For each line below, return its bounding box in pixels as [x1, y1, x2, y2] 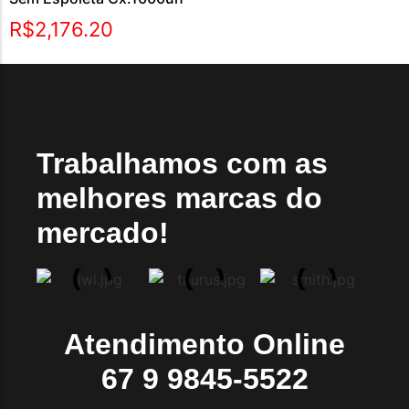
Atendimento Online [64, 328, 345, 361]
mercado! [37, 216, 169, 249]
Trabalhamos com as [37, 147, 328, 180]
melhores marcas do [37, 182, 322, 215]
